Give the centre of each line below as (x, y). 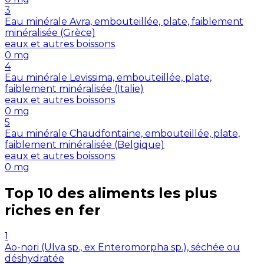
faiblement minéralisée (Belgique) (85, 145)
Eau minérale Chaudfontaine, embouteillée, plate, (122, 134)
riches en (39, 210)
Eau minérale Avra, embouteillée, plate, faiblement (124, 22)
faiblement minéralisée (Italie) (74, 89)
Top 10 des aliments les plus (111, 193)
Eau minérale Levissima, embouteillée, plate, (108, 78)
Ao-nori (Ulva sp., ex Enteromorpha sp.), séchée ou (122, 247)
